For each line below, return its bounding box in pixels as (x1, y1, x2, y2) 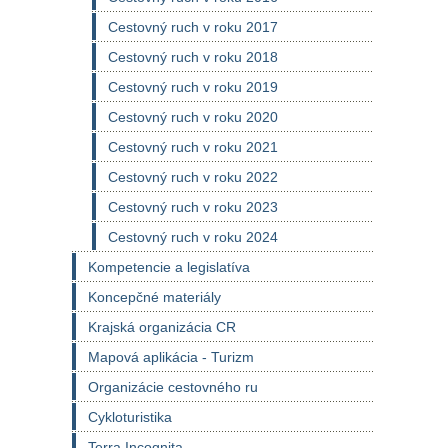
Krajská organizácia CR (88, 319, 236, 335)
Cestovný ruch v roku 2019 (108, 79, 278, 95)
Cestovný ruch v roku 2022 (108, 169, 278, 185)
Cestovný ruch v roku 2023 (108, 199, 278, 215)
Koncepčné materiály (88, 289, 221, 305)
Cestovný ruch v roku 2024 (108, 229, 278, 245)
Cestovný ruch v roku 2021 (108, 139, 278, 155)
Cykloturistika (88, 409, 172, 425)
